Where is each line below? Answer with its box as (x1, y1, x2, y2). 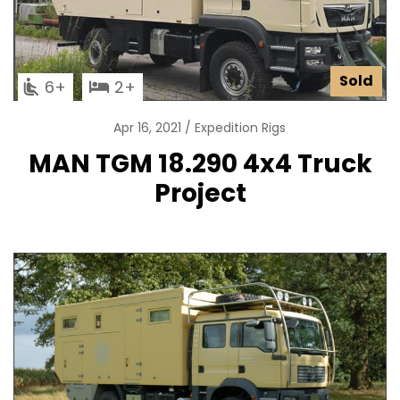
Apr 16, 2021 (112, 119, 185, 137)
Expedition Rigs (194, 119, 286, 137)
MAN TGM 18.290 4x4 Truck (28, 146, 372, 182)
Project (154, 175, 246, 212)
